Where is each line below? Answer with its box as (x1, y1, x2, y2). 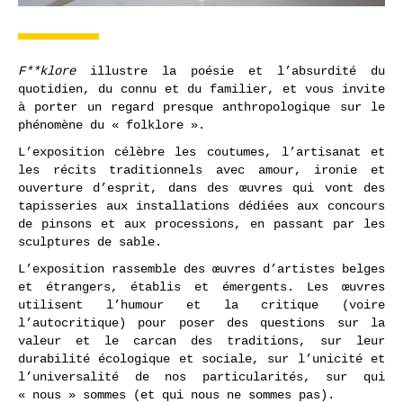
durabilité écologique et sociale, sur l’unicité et (18, 350, 385, 366)
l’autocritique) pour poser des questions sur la (18, 314, 385, 330)
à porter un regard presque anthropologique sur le (18, 98, 385, 114)
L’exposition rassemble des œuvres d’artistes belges (18, 260, 385, 276)
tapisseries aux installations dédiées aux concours (18, 197, 385, 213)
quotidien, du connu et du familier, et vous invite (18, 80, 385, 96)
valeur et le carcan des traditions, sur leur (18, 332, 385, 348)
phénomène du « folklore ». (18, 116, 212, 132)
